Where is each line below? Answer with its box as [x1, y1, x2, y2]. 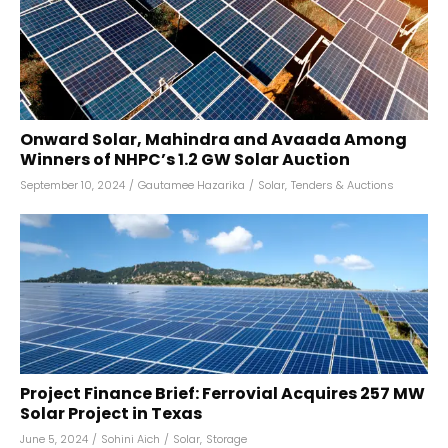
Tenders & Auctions [291, 177, 394, 193]
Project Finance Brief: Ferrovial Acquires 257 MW [20, 382, 425, 405]
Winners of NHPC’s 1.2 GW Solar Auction [20, 148, 350, 171]
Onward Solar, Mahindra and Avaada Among [20, 128, 407, 151]
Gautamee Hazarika [138, 177, 245, 193]
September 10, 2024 [20, 177, 125, 193]
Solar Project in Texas [20, 402, 202, 425]
